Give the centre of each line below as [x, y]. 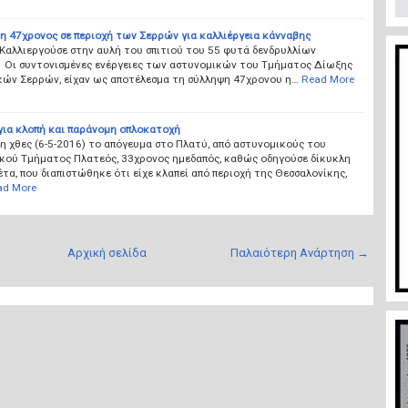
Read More [327, 79]
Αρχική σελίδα [107, 252]
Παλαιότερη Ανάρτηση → [299, 252]
